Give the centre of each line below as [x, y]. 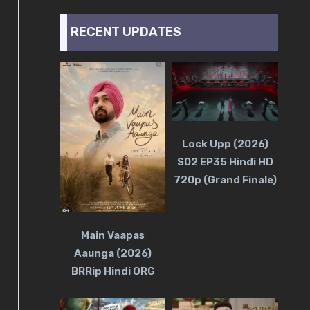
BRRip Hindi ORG [113, 271]
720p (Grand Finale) [226, 180]
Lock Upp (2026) [226, 144]
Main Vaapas [113, 235]
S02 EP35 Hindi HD [226, 162]
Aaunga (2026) [113, 253]
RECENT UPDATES [126, 31]
